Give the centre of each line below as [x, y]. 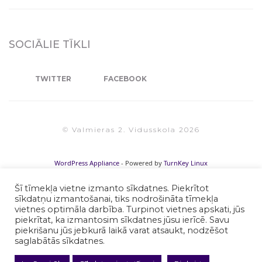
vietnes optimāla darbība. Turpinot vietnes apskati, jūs [130, 209]
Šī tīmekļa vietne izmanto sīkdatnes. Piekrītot [112, 188]
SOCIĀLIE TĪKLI [50, 44]
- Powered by [142, 163]
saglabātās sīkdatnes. [60, 241]
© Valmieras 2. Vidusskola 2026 [131, 129]
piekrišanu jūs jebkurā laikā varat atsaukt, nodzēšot [121, 230]
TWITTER [53, 78]
